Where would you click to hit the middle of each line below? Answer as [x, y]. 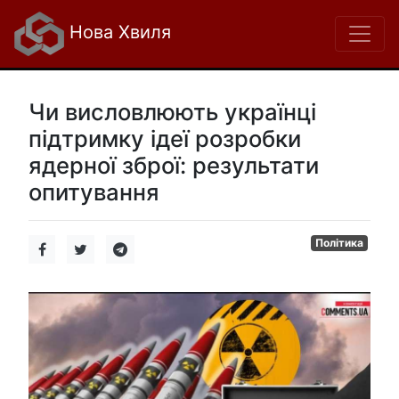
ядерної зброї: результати [174, 165]
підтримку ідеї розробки [165, 138]
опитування [94, 192]
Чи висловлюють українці [172, 112]
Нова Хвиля [118, 33]
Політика [340, 243]
